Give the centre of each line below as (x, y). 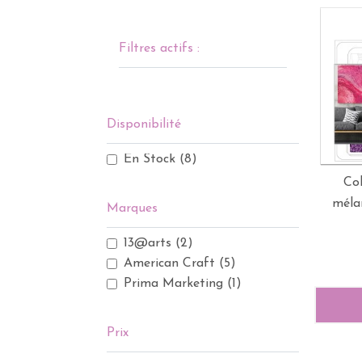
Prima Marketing (173, 284)
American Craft (169, 263)
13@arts (147, 243)
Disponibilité (144, 124)
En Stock (149, 159)
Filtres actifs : (159, 48)
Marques (132, 208)
